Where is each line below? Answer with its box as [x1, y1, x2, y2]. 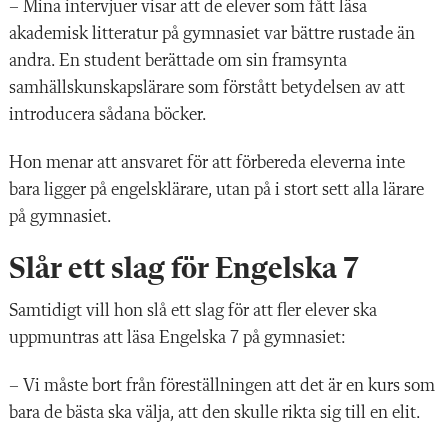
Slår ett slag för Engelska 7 [9, 254, 359, 285]
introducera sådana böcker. [9, 105, 207, 124]
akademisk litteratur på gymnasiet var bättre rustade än [9, 24, 415, 43]
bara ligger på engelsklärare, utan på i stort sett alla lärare [9, 180, 424, 199]
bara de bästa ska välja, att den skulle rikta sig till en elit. [9, 403, 424, 422]
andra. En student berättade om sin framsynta [9, 51, 347, 70]
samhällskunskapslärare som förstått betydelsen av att [9, 78, 405, 97]
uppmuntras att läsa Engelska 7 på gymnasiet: [9, 328, 346, 347]
